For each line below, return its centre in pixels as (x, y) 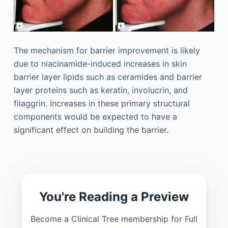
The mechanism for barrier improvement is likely (107, 50)
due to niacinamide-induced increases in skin (100, 63)
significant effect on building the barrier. (91, 130)
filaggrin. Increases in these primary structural (102, 103)
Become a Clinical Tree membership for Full (114, 219)
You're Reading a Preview (114, 196)
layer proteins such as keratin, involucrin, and (101, 90)
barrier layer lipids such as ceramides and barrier (108, 77)
